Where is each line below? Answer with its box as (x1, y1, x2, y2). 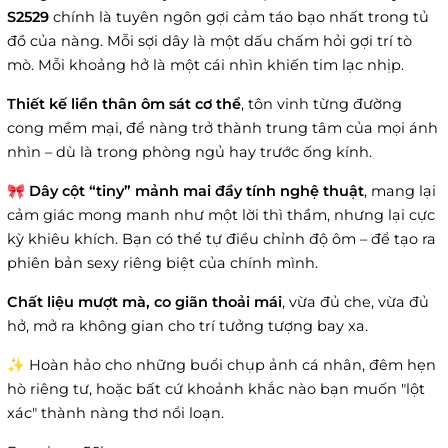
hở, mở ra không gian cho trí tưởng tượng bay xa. (7, 317, 368, 336)
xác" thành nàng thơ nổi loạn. (7, 404, 224, 423)
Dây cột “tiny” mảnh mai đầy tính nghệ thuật (29, 182, 364, 201)
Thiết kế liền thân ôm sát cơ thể (7, 95, 241, 114)
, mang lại (364, 182, 436, 201)
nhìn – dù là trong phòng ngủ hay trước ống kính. (7, 143, 372, 162)
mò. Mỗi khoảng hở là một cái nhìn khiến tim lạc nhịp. (7, 56, 404, 75)
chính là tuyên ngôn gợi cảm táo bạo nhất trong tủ (49, 8, 429, 27)
